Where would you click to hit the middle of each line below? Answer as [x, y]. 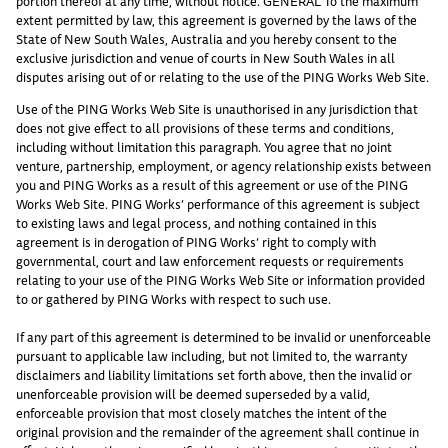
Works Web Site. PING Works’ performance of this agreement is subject [218, 203]
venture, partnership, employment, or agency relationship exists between [223, 165]
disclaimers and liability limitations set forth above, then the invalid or [214, 374]
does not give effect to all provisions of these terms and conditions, [205, 127]
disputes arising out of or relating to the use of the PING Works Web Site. [222, 76]
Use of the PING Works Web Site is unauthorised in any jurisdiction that [217, 108]
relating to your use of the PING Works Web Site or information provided [220, 279]
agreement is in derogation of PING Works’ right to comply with [196, 241]
